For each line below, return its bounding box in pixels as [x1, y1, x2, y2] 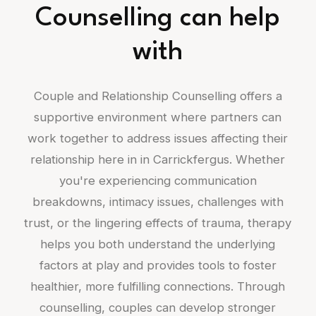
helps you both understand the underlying [40, 237, 276, 252]
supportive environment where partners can [34, 110, 282, 125]
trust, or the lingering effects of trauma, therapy [24, 216, 292, 231]
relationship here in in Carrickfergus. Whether [30, 152, 286, 167]
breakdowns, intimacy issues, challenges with [32, 195, 284, 209]
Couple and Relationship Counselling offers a [33, 89, 282, 104]
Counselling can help [35, 6, 281, 32]
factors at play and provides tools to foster [39, 258, 276, 273]
